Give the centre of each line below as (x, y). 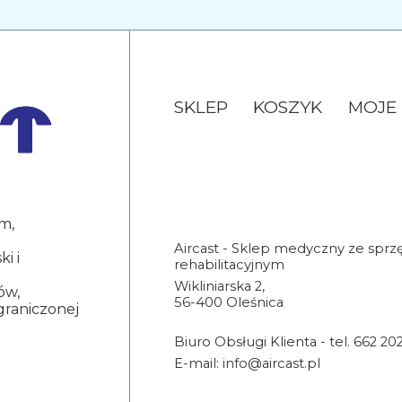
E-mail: (199, 363)
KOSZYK (288, 107)
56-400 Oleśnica (229, 302)
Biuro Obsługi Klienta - (252, 341)
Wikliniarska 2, (220, 286)
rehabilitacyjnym (230, 264)
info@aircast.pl (272, 363)
